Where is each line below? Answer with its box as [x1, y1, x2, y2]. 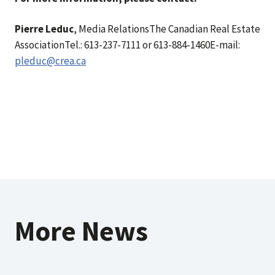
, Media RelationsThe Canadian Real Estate [74, 22, 260, 36]
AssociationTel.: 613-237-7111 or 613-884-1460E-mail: [15, 38, 240, 52]
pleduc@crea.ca [15, 54, 86, 68]
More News [15, 214, 148, 248]
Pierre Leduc [15, 22, 74, 36]
